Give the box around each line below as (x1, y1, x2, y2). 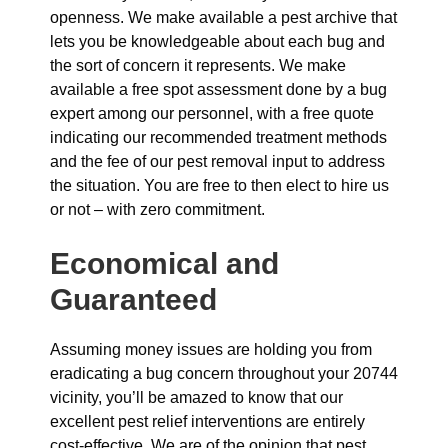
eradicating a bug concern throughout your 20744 (50, 365, 398, 382)
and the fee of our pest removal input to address (50, 153, 385, 170)
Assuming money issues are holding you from (50, 341, 372, 358)
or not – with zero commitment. (50, 201, 265, 218)
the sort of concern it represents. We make (50, 57, 346, 74)
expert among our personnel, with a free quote (50, 105, 374, 122)
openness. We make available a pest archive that (50, 9, 397, 26)
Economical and (50, 247, 279, 280)
